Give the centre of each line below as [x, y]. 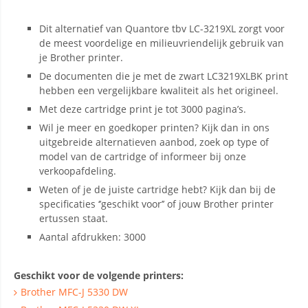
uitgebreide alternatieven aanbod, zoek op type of [154, 142]
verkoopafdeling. [78, 171]
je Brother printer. [81, 57]
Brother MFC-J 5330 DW [74, 292]
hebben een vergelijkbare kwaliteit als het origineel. [159, 90]
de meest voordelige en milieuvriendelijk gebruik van [162, 43]
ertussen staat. [74, 218]
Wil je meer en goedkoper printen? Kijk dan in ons [154, 128]
